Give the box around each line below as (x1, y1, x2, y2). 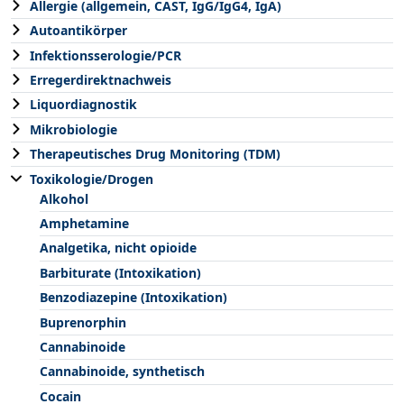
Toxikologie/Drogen (30, 170, 153, 188)
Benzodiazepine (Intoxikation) (40, 289, 227, 307)
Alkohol (40, 189, 88, 207)
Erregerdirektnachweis (30, 71, 171, 89)
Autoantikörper (30, 22, 127, 40)
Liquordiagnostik (30, 96, 137, 114)
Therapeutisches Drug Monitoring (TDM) (30, 145, 280, 163)
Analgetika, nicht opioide (40, 239, 197, 257)
